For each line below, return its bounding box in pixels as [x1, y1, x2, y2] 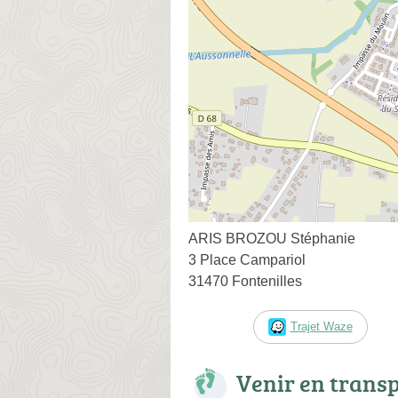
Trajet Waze [290, 319, 353, 333]
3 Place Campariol [188, 251, 306, 267]
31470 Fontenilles [188, 273, 302, 289]
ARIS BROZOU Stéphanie [188, 230, 355, 246]
